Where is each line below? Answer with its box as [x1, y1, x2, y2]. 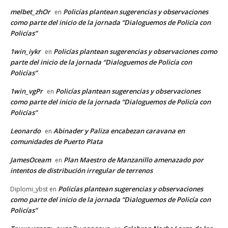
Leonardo [10, 126, 41, 135]
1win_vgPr [10, 86, 43, 96]
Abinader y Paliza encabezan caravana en [53, 126, 185, 135]
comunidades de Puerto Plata [10, 136, 103, 146]
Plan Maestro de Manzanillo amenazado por [64, 155, 204, 164]
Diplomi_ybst [10, 184, 48, 193]
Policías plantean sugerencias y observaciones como [53, 46, 217, 56]
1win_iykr [10, 46, 41, 56]
